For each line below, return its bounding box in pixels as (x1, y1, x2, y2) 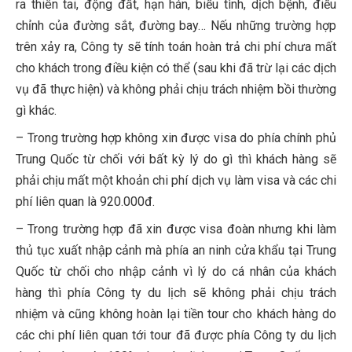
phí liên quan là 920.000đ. (16, 194, 155, 210)
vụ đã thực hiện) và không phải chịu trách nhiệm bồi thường (16, 82, 336, 97)
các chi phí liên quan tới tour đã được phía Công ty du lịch (16, 328, 336, 343)
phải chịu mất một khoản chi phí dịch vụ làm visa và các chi (16, 173, 336, 189)
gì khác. (16, 103, 57, 119)
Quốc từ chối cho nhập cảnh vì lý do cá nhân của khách (16, 264, 336, 280)
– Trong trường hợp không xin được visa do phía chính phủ (16, 130, 336, 146)
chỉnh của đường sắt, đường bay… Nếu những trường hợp (16, 18, 336, 34)
